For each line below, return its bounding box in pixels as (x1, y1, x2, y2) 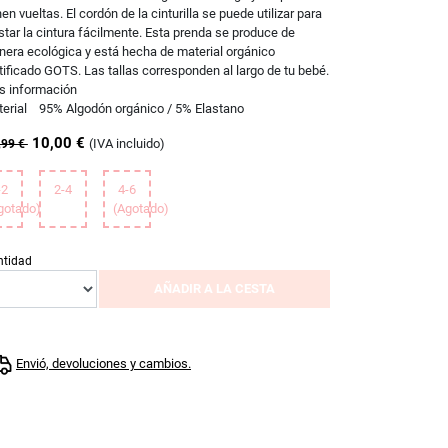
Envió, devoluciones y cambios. (16, 356, 191, 371)
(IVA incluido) (88, 135, 165, 151)
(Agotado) (113, 200, 169, 216)
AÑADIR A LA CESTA (153, 280, 275, 296)
